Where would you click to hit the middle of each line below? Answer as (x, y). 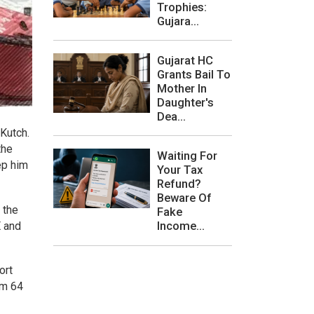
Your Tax (180, 170)
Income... (181, 226)
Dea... (171, 116)
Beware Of (184, 198)
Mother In (182, 88)
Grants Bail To (194, 74)
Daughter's (185, 102)
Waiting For (187, 156)
